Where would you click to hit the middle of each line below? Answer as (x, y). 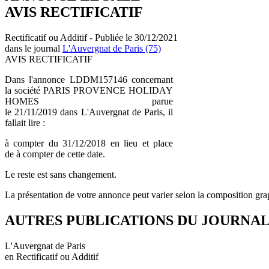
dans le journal (34, 48)
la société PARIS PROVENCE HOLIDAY (89, 90)
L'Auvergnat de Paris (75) (112, 48)
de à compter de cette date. (55, 154)
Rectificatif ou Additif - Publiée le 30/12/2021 (91, 37)
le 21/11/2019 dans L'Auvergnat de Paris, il (89, 112)
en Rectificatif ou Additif (52, 256)
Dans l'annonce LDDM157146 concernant (89, 79)
